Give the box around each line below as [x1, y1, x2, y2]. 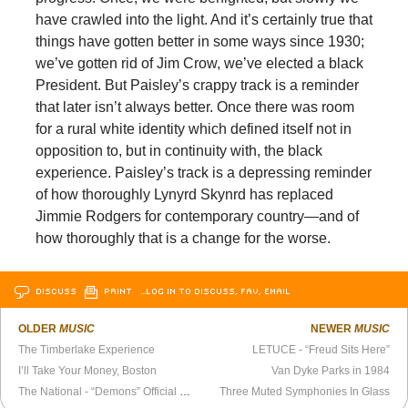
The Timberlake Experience [18, 343, 156, 357]
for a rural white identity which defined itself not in [35, 121, 352, 138]
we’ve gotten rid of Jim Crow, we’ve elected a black [35, 56, 363, 72]
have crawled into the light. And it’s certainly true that [35, 12, 372, 28]
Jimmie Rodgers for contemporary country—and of [35, 209, 359, 225]
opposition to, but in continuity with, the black [35, 143, 322, 159]
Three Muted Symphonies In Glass [219, 385, 390, 399]
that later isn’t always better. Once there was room [35, 99, 354, 116]
